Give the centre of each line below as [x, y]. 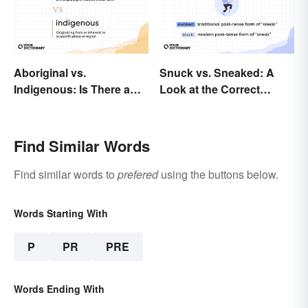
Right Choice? [51, 106]
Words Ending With [59, 289]
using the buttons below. [218, 175]
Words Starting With [61, 213]
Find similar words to [66, 175]
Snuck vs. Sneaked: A [217, 73]
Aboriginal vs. [50, 73]
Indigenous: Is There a [72, 89]
